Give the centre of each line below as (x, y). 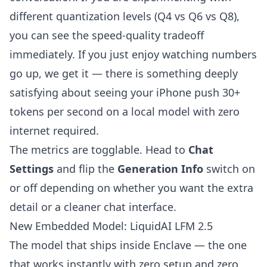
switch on (229, 169)
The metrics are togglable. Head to (99, 150)
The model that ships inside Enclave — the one (128, 245)
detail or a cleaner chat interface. (93, 207)
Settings (32, 169)
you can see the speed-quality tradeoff (107, 35)
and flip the (86, 169)
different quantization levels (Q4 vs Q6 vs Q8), (125, 16)
